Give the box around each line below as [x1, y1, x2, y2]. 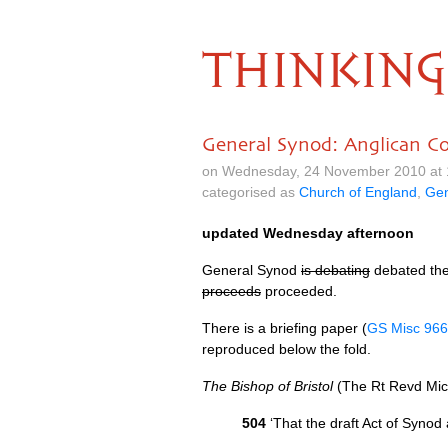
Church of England [299, 184, 417, 200]
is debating [301, 262, 370, 278]
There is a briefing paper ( [202, 320, 367, 336]
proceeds [202, 283, 261, 299]
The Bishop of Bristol [202, 378, 333, 394]
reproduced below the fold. [202, 341, 371, 357]
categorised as [202, 184, 299, 200]
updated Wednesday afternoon [202, 225, 414, 241]
